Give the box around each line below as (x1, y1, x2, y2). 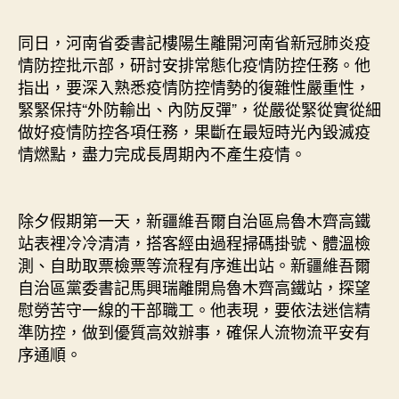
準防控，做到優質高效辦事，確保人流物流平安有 (18, 319, 370, 343)
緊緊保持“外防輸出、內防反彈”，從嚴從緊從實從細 (18, 97, 381, 120)
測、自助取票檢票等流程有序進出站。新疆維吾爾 (18, 252, 370, 276)
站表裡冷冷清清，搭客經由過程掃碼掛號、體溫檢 (18, 230, 370, 254)
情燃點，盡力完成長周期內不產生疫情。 (18, 142, 306, 165)
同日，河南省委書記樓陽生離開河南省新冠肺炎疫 (18, 30, 370, 53)
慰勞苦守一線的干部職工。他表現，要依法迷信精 (18, 297, 370, 321)
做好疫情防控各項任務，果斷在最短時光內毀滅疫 (18, 119, 370, 142)
